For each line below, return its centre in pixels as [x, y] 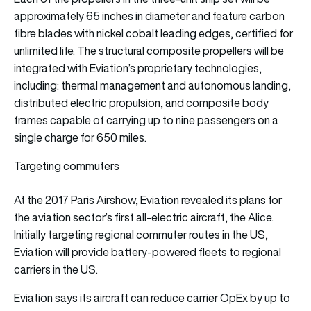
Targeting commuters [67, 166]
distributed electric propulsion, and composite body [141, 102]
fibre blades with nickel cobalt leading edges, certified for [153, 33]
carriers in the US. [56, 269]
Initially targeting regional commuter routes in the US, [141, 234]
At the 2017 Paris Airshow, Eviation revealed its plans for [148, 200]
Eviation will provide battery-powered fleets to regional [148, 252]
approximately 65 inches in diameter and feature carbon [149, 16]
